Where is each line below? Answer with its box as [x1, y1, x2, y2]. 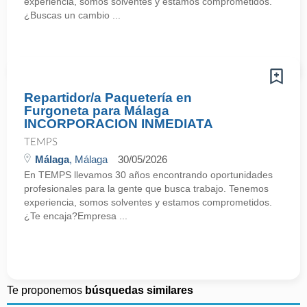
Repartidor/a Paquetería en [24, 90, 192, 105]
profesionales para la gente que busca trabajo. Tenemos [24, 183, 269, 194]
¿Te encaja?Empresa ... [24, 210, 127, 221]
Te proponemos [7, 284, 85, 296]
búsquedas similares [85, 284, 193, 296]
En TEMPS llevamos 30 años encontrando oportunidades [24, 169, 273, 180]
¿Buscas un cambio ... [24, 10, 121, 21]
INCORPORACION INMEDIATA [24, 116, 213, 131]
